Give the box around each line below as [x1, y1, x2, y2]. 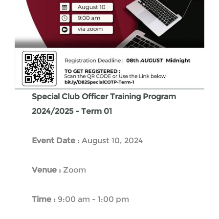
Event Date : [32, 135, 82, 145]
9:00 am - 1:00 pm [58, 194, 129, 204]
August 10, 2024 [82, 135, 143, 145]
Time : [32, 194, 58, 204]
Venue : [32, 165, 63, 175]
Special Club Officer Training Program [32, 91, 176, 101]
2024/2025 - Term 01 [32, 106, 112, 116]
